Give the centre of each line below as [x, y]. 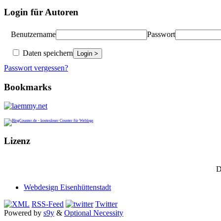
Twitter [106, 204]
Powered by [24, 213]
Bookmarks [28, 87]
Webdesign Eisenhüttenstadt [67, 187]
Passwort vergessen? [36, 68]
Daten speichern [47, 53]
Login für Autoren [41, 12]
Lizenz [17, 141]
